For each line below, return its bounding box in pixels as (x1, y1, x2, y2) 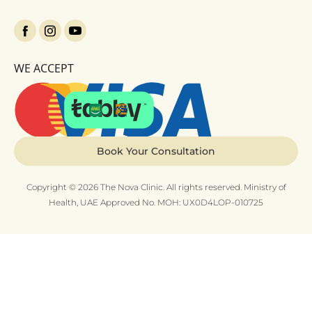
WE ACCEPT (14, 61, 74, 76)
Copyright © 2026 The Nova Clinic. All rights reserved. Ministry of (26, 182, 286, 193)
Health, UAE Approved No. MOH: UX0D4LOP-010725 (49, 197, 263, 208)
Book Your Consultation (97, 145, 215, 158)
